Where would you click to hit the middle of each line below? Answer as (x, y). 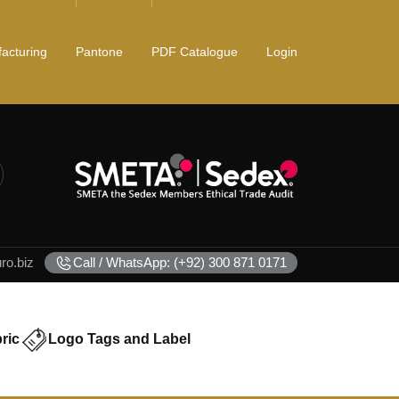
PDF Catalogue (195, 52)
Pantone (99, 52)
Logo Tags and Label (119, 339)
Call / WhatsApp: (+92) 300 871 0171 (180, 263)
